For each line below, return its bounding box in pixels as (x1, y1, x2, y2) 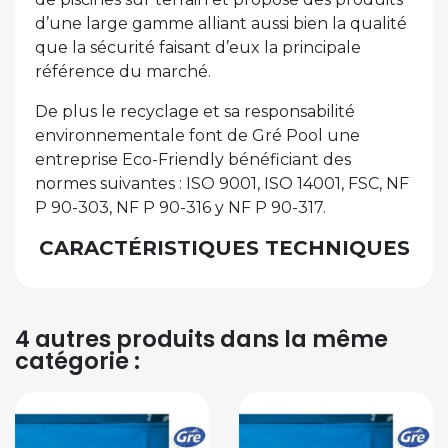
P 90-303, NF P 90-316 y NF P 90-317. (35, 198, 326, 218)
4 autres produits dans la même (15, 323, 388, 356)
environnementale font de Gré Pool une (35, 126, 360, 146)
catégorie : (15, 345, 140, 378)
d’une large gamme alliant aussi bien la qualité (35, 14, 407, 34)
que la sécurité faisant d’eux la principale (35, 38, 361, 58)
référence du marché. (35, 62, 211, 82)
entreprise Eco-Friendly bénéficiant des (35, 150, 351, 170)
